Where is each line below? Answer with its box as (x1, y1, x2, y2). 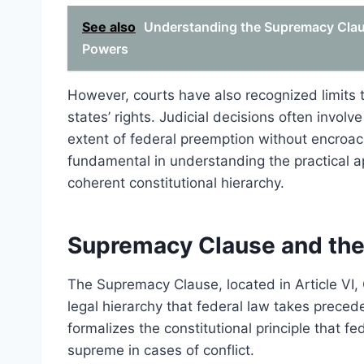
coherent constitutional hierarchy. (67, 175, 284, 192)
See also (82, 19, 136, 36)
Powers (82, 41, 128, 58)
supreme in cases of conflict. (67, 342, 254, 359)
